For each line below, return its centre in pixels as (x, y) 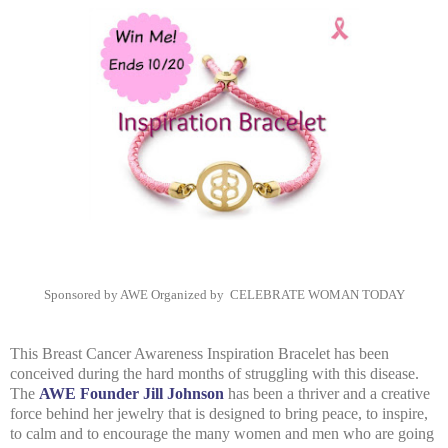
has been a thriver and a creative (327, 393)
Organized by (188, 294)
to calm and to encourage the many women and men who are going (222, 433)
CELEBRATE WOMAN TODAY (315, 294)
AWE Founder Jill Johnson (131, 393)
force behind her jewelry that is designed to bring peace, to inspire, (219, 413)
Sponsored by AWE (97, 294)
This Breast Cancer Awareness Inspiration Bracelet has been (199, 353)
